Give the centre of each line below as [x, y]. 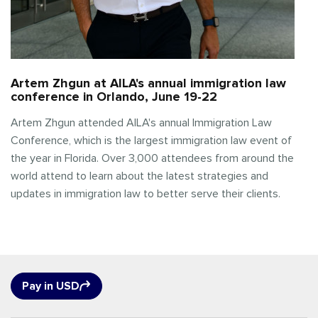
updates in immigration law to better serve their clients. [146, 194]
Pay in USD [51, 286]
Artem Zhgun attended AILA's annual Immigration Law [141, 123]
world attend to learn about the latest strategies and [139, 176]
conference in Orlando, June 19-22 [114, 97]
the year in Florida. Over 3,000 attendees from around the [152, 158]
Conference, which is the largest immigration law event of [151, 141]
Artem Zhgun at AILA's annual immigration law [148, 83]
